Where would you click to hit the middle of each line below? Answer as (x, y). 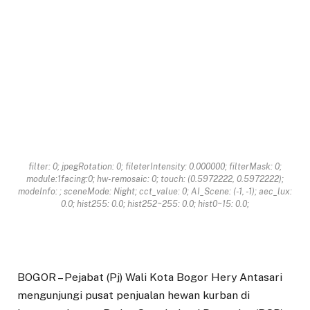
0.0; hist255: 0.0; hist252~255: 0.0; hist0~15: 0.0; (155, 203)
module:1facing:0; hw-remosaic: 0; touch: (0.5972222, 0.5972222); (155, 179)
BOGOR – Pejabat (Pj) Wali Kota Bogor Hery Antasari (150, 277)
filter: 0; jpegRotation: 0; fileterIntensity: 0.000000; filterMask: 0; (155, 166)
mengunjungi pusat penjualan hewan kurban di (134, 295)
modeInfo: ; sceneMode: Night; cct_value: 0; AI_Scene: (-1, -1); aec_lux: (155, 191)
